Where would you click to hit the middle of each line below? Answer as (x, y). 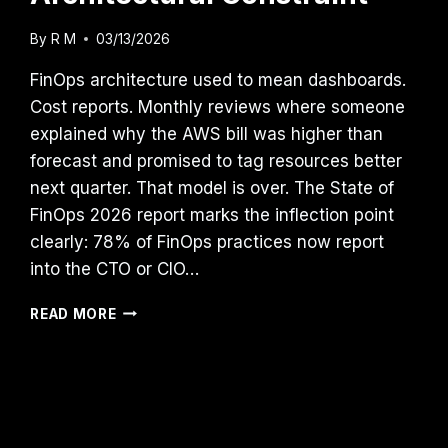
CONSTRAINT (166, 434)
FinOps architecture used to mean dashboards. (218, 79)
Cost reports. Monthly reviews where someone (218, 106)
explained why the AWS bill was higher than (207, 133)
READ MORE (73, 313)
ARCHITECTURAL (178, 413)
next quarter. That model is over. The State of (212, 187)
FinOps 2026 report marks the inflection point (212, 214)
